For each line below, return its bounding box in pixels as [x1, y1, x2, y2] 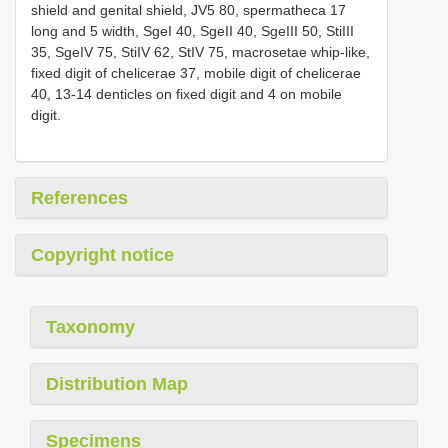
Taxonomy [46, 316, 135, 337]
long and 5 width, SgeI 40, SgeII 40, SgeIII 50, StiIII [31, 22, 354, 39]
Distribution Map [46, 373, 188, 394]
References [31, 187, 128, 208]
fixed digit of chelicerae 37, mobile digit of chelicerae [31, 64, 361, 81]
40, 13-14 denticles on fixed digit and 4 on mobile [31, 85, 342, 102]
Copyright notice [31, 244, 174, 265]
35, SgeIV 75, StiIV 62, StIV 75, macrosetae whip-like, [31, 43, 370, 60]
